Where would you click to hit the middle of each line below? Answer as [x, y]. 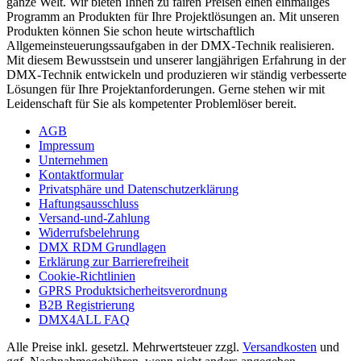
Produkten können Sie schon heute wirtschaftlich [131, 31]
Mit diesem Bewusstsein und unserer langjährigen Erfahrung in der [176, 60]
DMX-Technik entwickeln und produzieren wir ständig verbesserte [176, 75]
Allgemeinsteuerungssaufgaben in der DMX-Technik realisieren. [170, 46]
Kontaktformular [81, 175]
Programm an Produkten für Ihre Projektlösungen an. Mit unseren [173, 17]
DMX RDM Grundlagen [102, 247]
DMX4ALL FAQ [84, 320]
